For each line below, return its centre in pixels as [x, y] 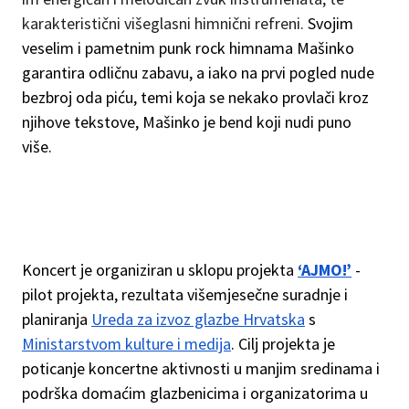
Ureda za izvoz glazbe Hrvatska [198, 319]
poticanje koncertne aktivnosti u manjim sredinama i [201, 368]
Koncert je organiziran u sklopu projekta [160, 269]
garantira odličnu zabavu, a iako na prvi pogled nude [198, 72]
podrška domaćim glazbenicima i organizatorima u [195, 393]
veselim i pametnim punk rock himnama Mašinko [188, 47]
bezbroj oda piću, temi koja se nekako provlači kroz [195, 97]
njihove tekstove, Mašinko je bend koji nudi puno [187, 121]
